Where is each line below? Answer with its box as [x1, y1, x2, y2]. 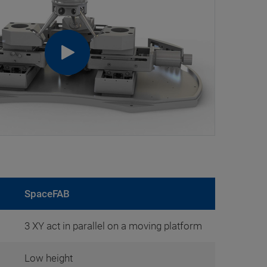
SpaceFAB [24, 188, 70, 200]
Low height [24, 252, 73, 264]
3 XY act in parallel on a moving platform [24, 220, 202, 232]
